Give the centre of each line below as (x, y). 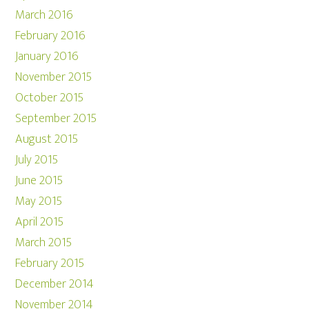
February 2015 (50, 263)
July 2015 (37, 160)
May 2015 (39, 201)
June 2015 (39, 181)
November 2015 (54, 77)
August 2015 (47, 139)
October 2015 (50, 98)
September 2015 (56, 119)
